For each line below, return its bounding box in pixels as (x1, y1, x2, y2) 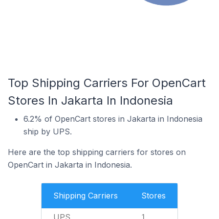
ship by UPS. (23, 127, 72, 136)
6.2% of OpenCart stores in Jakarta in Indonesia (23, 114, 202, 124)
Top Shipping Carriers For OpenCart (8, 76, 206, 90)
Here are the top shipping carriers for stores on (8, 147, 186, 157)
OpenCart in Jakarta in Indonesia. (8, 160, 132, 170)
